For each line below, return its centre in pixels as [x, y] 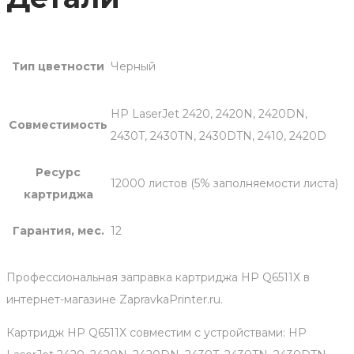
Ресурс [58, 173]
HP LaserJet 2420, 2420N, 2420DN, [209, 114]
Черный [133, 67]
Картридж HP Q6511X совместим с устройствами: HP [156, 333]
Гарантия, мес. [58, 231]
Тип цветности [58, 67]
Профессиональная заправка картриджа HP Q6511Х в [158, 278]
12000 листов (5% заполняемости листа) [224, 184]
